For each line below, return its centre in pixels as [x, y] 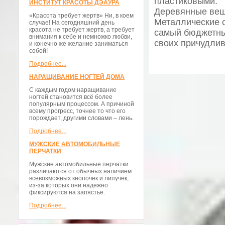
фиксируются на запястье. [67, 192]
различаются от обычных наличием [80, 171]
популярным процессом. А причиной [82, 104]
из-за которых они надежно [69, 185]
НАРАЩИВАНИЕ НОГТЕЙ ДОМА [77, 77]
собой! [38, 51]
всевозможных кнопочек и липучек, [79, 178]
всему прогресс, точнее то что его [77, 111]
